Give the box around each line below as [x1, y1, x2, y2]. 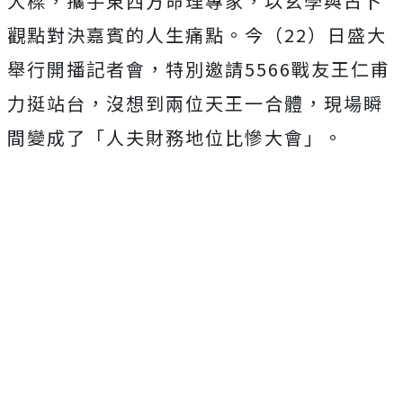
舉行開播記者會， [7, 56, 166, 82]
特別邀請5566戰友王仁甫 [166, 56, 390, 82]
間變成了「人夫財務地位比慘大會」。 [7, 124, 344, 150]
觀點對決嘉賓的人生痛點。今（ [7, 22, 284, 48]
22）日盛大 [284, 22, 387, 48]
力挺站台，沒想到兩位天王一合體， [7, 90, 324, 116]
